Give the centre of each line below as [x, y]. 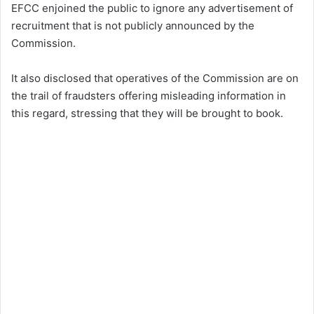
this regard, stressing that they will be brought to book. [147, 114]
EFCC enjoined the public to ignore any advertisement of [152, 8]
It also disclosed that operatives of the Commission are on [155, 78]
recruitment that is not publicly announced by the [133, 26]
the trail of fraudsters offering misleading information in [149, 96]
